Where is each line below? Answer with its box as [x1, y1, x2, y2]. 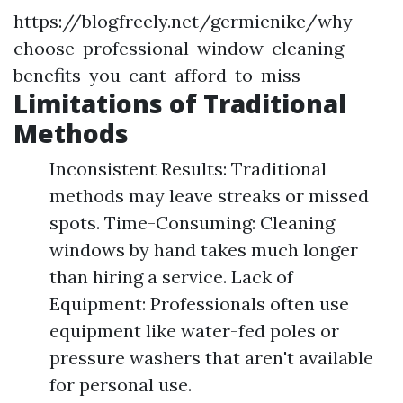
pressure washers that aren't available [49, 346, 373, 369]
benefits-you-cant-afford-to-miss [13, 64, 300, 86]
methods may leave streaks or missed [49, 184, 369, 207]
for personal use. [49, 373, 192, 396]
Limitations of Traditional [13, 86, 346, 121]
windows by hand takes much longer [49, 238, 358, 261]
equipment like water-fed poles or [49, 319, 339, 342]
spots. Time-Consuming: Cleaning [49, 211, 335, 234]
